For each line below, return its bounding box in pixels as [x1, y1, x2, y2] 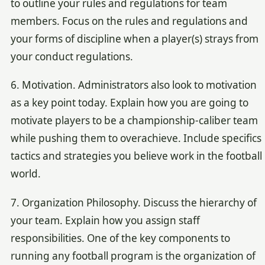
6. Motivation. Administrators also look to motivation [10, 78, 257, 92]
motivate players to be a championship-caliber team [10, 114, 258, 128]
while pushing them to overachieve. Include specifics [10, 131, 261, 146]
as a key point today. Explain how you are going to [10, 96, 248, 110]
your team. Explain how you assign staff [10, 213, 200, 227]
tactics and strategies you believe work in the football [10, 149, 262, 163]
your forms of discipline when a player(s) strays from [10, 31, 258, 46]
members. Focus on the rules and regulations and [10, 14, 248, 28]
